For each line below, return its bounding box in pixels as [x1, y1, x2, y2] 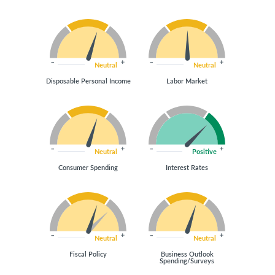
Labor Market [166, 76, 207, 85]
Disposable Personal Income [45, 76, 131, 85]
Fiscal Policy [69, 249, 107, 258]
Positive [192, 147, 217, 156]
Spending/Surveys [160, 256, 214, 265]
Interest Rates [166, 163, 208, 172]
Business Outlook [160, 249, 214, 258]
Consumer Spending [58, 163, 118, 172]
